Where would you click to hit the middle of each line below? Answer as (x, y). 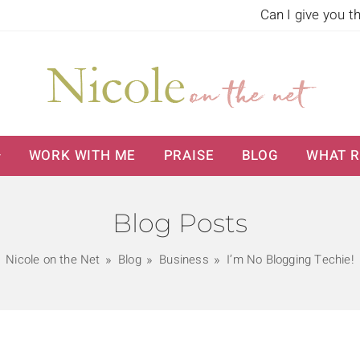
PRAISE (189, 155)
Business (184, 260)
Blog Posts (180, 223)
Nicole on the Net (53, 260)
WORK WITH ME (82, 155)
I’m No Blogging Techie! (290, 260)
